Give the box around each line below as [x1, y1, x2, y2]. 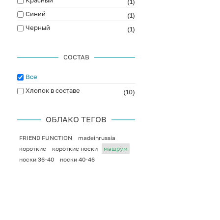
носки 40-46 [60, 156, 95, 163]
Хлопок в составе [26, 86, 80, 94]
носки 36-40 [19, 156, 54, 163]
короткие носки [52, 145, 98, 152]
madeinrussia [78, 134, 115, 141]
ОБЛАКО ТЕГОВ [46, 114, 107, 124]
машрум [104, 145, 128, 152]
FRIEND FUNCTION [19, 134, 72, 141]
